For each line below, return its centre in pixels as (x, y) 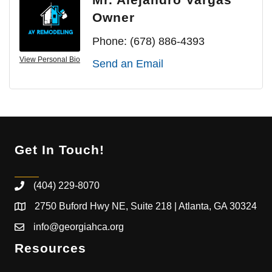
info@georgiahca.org (79, 227)
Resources (50, 248)
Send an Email (128, 64)
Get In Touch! (59, 150)
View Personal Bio (50, 60)
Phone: (110, 42)
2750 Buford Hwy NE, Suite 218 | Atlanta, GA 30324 (146, 206)
